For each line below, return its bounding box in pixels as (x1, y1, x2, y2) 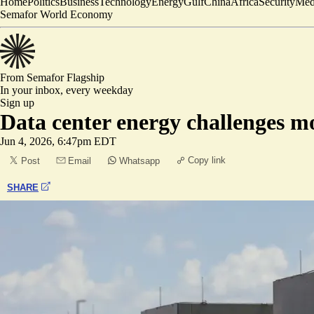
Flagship (67, 71, 104, 83)
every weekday (66, 84, 133, 96)
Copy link (188, 155, 226, 165)
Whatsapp (119, 156, 160, 166)
